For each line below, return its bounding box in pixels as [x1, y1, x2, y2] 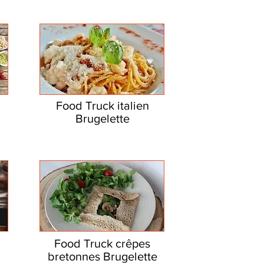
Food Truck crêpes [54, 237, 150, 250]
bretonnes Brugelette [47, 250, 157, 263]
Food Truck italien [55, 99, 149, 112]
